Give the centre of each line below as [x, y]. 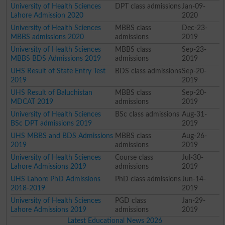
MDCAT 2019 [32, 101]
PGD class [130, 200]
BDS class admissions [148, 71]
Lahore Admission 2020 [47, 15]
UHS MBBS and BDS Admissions [62, 136]
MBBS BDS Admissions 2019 [56, 58]
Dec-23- [194, 28]
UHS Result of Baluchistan [52, 92]
